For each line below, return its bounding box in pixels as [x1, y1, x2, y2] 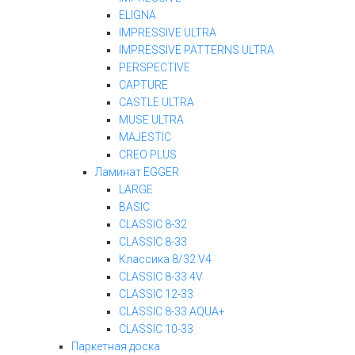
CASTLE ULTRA [119, 96, 194, 109]
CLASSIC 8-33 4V [119, 270, 203, 283]
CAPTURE [119, 78, 168, 91]
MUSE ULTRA [119, 113, 184, 126]
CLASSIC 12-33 [119, 288, 193, 300]
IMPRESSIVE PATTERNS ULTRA [119, 44, 274, 56]
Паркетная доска [71, 340, 160, 353]
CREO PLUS [119, 148, 177, 161]
